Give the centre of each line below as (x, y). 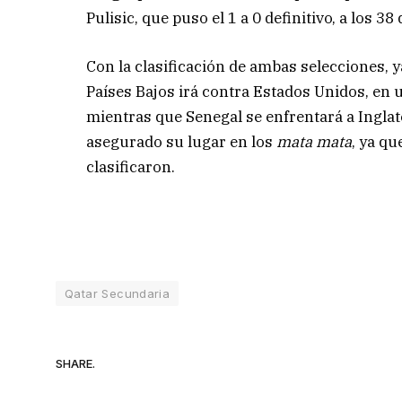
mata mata (315, 141)
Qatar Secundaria (118, 294)
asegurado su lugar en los (182, 141)
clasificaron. (131, 166)
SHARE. (75, 363)
